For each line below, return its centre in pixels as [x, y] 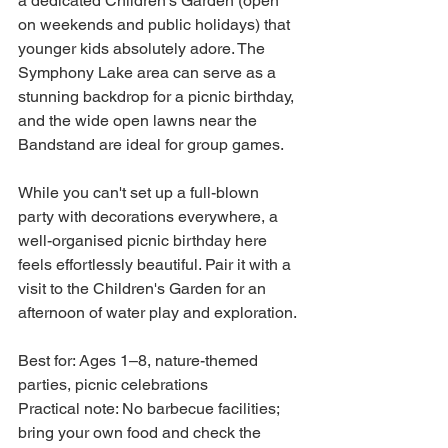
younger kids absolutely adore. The [143, 48]
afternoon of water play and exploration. [157, 312]
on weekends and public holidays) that [156, 24]
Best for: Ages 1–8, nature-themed [140, 360]
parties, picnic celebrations [113, 384]
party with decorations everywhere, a [150, 216]
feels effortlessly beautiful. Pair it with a [156, 264]
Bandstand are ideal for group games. [151, 144]
